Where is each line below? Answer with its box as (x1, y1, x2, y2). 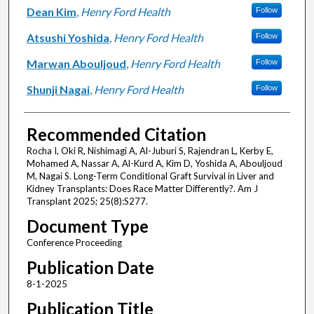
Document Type (26, 216, 149, 237)
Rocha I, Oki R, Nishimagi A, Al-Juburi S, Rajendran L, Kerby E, (26, 145, 273, 157)
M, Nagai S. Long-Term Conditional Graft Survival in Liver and (26, 170, 274, 182)
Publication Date (26, 257, 154, 278)
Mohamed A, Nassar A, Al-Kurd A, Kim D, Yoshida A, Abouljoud (26, 158, 282, 170)
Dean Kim (26, 5, 76, 19)
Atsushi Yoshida (26, 31, 109, 45)
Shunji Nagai (26, 83, 90, 97)
